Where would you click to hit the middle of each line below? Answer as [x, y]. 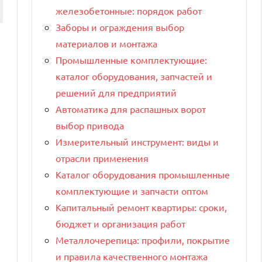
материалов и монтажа [106, 44]
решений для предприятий [116, 93]
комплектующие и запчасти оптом [132, 191]
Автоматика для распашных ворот [131, 109]
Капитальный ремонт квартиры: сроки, [141, 207]
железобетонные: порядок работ [129, 11]
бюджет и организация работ [120, 224]
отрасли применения [102, 158]
